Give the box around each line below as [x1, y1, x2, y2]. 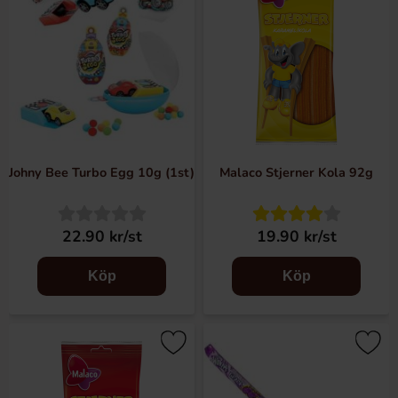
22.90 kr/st [61, 226, 142, 247]
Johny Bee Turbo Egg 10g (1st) [9, 163, 195, 181]
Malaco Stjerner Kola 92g [219, 163, 373, 181]
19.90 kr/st [256, 226, 337, 247]
